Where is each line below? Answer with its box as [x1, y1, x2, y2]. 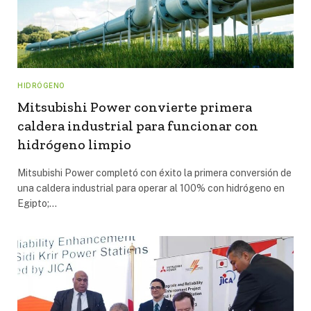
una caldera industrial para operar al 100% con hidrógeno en [17, 182, 285, 194]
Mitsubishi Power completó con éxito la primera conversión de [17, 167, 292, 178]
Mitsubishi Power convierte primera [17, 98, 252, 115]
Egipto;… [17, 197, 57, 209]
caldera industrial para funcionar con [17, 117, 258, 134]
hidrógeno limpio [17, 135, 131, 153]
